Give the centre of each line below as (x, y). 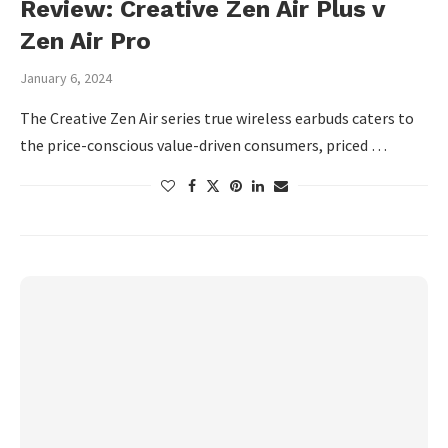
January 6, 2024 (66, 78)
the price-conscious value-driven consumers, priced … (203, 145)
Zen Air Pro (85, 41)
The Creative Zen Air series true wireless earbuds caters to (217, 118)
